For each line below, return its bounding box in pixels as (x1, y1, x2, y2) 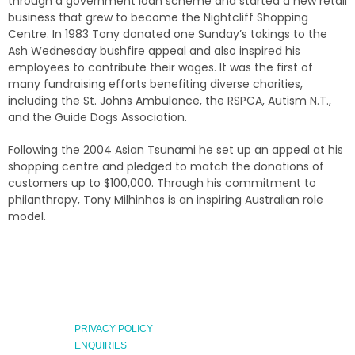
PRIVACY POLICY (74, 323, 153, 335)
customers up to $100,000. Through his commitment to (8, 175, 316, 192)
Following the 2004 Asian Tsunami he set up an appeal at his (8, 142, 343, 158)
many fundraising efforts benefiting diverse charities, (8, 76, 303, 93)
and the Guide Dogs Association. (8, 109, 187, 126)
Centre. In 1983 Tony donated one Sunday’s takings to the (8, 26, 327, 43)
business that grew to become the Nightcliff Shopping (8, 10, 308, 26)
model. (8, 208, 46, 225)
